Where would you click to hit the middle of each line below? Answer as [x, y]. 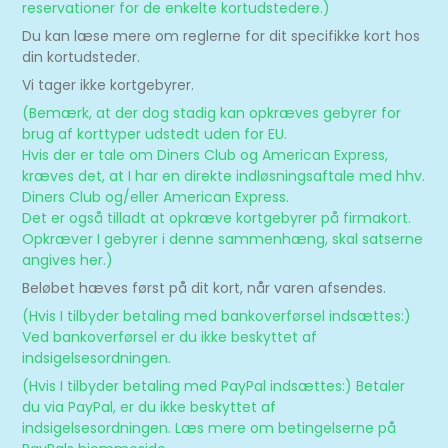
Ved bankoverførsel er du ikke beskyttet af [170, 337]
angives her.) [68, 260]
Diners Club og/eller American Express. [156, 197]
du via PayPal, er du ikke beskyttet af [149, 407]
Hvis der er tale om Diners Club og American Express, [205, 155]
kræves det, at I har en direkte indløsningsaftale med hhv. [224, 176]
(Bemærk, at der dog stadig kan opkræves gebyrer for [212, 113]
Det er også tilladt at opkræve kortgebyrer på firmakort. [217, 218]
